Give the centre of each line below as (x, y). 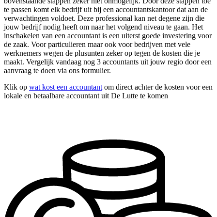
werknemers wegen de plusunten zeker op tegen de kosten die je (102, 53)
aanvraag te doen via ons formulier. (57, 70)
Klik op (16, 87)
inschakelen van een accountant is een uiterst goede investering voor (108, 35)
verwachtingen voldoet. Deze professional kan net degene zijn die (104, 18)
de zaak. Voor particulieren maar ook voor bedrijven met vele (97, 44)
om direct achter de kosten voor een (157, 87)
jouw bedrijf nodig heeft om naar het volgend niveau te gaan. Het (103, 27)
